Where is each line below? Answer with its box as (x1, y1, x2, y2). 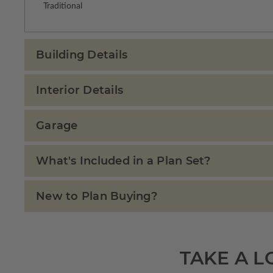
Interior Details (36, 83, 123, 97)
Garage (36, 119, 78, 133)
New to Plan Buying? (36, 190, 157, 204)
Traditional (43, 2, 82, 11)
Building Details (36, 48, 127, 62)
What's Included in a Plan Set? (36, 154, 211, 168)
